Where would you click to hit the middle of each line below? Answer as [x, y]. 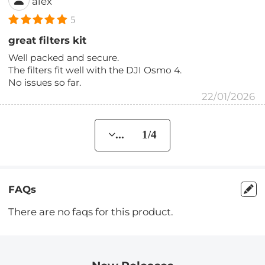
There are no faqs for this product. [91, 212]
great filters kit [48, 41]
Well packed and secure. [64, 58]
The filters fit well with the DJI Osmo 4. [95, 70]
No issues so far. [45, 83]
